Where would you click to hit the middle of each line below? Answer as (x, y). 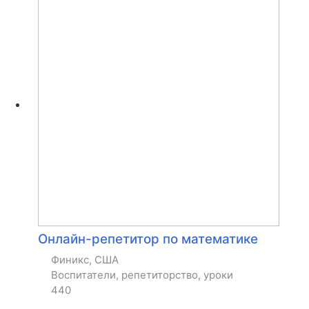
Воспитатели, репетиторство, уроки (142, 275)
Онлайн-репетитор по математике (148, 239)
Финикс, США (85, 260)
